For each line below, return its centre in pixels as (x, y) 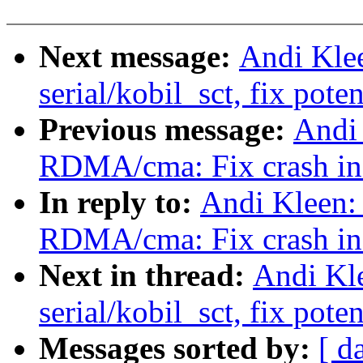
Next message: (139, 57)
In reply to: (120, 203)
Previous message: (166, 130)
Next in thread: (146, 275)
